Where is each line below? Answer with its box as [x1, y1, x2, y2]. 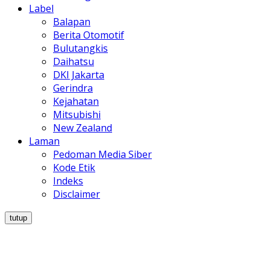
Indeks [53, 174, 83, 188]
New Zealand [53, 121, 112, 135]
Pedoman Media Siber [53, 148, 152, 162]
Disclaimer [53, 187, 100, 201]
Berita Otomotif [53, 28, 124, 42]
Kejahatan [53, 95, 99, 108]
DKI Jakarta [53, 68, 104, 82]
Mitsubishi [53, 108, 101, 122]
